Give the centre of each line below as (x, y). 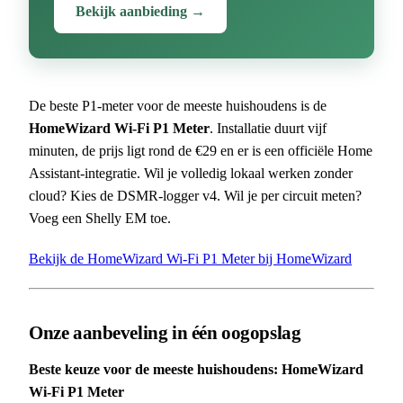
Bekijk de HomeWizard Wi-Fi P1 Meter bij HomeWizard (190, 258)
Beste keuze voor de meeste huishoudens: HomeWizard (196, 369)
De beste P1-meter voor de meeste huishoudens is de (178, 105)
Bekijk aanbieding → (140, 11)
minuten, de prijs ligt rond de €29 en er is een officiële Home (201, 150)
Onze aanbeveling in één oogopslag (165, 332)
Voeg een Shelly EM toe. (100, 218)
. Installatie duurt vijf (268, 128)
